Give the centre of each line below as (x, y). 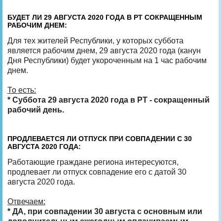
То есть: (22, 90)
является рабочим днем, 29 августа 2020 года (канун (104, 50)
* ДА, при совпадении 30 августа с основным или (105, 211)
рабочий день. (36, 110)
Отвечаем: (26, 201)
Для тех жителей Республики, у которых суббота (95, 40)
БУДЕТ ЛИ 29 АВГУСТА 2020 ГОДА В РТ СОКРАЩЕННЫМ (105, 17)
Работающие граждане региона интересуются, (93, 162)
